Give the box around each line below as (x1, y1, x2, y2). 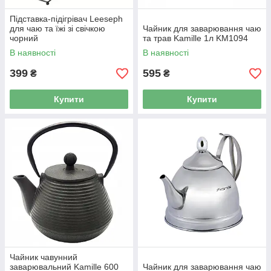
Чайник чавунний (10, 252, 77, 262)
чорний (10, 33, 38, 43)
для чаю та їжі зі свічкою (10, 24, 105, 33)
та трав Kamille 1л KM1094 (143, 33, 248, 43)
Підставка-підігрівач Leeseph (10, 14, 123, 24)
